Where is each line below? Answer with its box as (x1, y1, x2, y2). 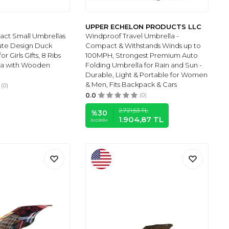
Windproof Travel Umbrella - (85, 32, 179, 40)
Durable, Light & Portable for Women (85, 71, 208, 79)
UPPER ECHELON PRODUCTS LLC (85, 22, 202, 31)
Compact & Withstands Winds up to (85, 41, 201, 50)
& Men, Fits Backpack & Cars (85, 80, 177, 89)
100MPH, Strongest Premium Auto (85, 51, 198, 60)
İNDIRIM (90, 118, 108, 123)
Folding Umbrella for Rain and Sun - (85, 61, 202, 70)
